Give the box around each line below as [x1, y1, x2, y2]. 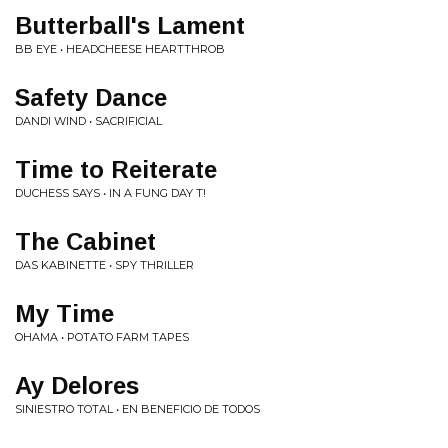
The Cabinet [15, 228, 156, 255]
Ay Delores [15, 372, 139, 399]
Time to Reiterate [15, 156, 217, 183]
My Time [15, 300, 114, 327]
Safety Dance [15, 84, 167, 111]
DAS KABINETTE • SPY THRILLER [15, 258, 194, 272]
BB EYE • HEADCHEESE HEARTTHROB [15, 42, 225, 56]
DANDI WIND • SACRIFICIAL [15, 114, 162, 128]
